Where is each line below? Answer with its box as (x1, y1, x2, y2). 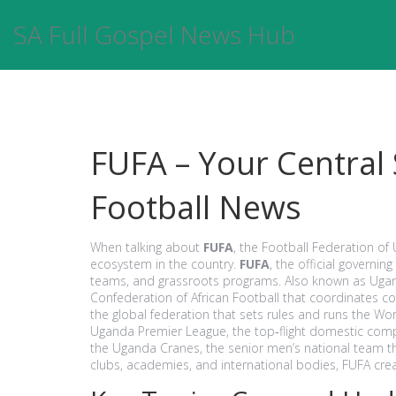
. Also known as (278, 272, 369, 289)
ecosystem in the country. (90, 255, 240, 272)
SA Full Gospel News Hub (13, 18, 295, 51)
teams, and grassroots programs (90, 272, 278, 289)
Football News (90, 186, 301, 229)
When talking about (90, 239, 203, 255)
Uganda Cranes (112, 339, 200, 356)
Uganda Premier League (90, 323, 226, 339)
